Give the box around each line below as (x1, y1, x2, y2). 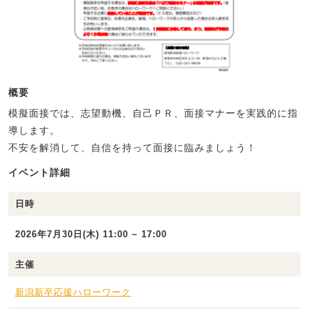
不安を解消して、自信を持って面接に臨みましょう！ (8, 141, 257, 153)
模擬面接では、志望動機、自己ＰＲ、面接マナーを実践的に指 (8, 107, 298, 119)
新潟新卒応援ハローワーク (15, 286, 131, 297)
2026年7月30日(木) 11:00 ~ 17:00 (15, 228, 167, 239)
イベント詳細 (8, 166, 70, 178)
